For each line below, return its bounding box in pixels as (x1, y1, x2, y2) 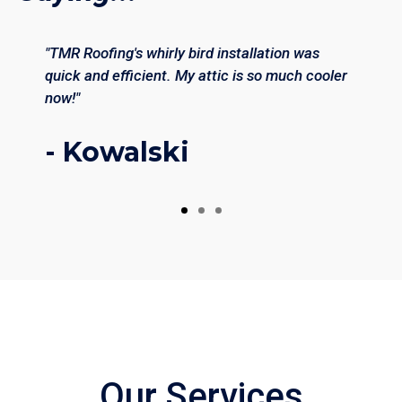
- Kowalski (45, 135, 190, 170)
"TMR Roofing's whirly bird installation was (45, 44, 320, 63)
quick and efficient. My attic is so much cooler (45, 66, 348, 85)
